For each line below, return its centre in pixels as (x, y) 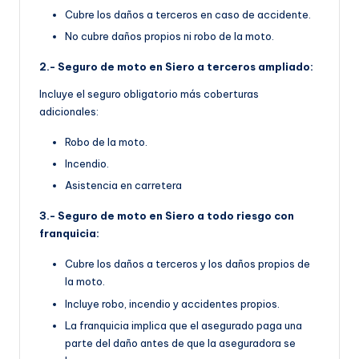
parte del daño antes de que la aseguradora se (180, 343)
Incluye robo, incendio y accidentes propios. (172, 303)
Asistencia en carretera (123, 186)
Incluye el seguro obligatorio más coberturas (149, 94)
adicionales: (69, 112)
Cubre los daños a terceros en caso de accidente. (188, 15)
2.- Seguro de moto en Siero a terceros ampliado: (176, 67)
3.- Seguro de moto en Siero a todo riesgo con (167, 216)
